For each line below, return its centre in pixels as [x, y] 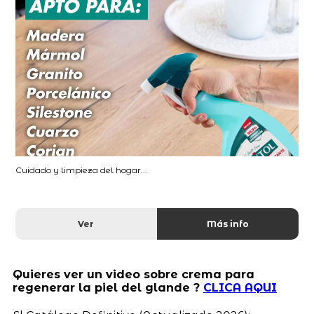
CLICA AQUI [240, 287]
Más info [227, 224]
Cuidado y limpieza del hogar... [82, 170]
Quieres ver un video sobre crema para [133, 274]
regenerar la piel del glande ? [108, 287]
